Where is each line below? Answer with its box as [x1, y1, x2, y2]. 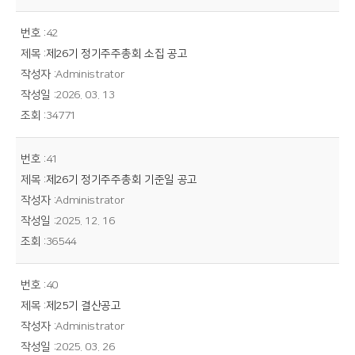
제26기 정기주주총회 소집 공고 [45, 48, 188, 60]
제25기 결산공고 [45, 300, 121, 312]
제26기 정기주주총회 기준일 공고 [45, 174, 197, 186]
